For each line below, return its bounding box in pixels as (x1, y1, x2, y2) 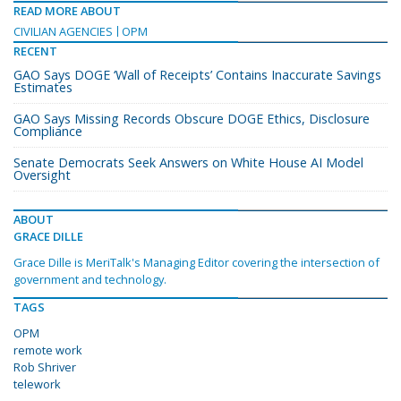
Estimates (13, 79, 73, 97)
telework (13, 376, 61, 393)
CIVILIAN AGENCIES (13, 23, 113, 40)
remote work (13, 342, 82, 359)
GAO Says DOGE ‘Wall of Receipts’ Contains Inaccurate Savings (13, 66, 381, 84)
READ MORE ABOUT (13, 3, 121, 20)
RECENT (13, 43, 57, 60)
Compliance (13, 123, 82, 141)
